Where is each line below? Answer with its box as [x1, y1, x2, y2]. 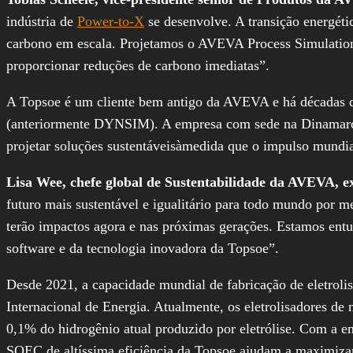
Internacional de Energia [6, 298, 147, 314]
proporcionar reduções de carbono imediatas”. [6, 57, 269, 73]
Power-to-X [77, 13, 144, 29]
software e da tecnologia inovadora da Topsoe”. [6, 240, 279, 256]
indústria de [6, 13, 77, 29]
